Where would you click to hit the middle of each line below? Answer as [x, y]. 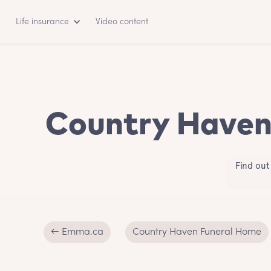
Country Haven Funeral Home [197, 232]
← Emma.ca [77, 232]
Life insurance [42, 22]
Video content [122, 22]
